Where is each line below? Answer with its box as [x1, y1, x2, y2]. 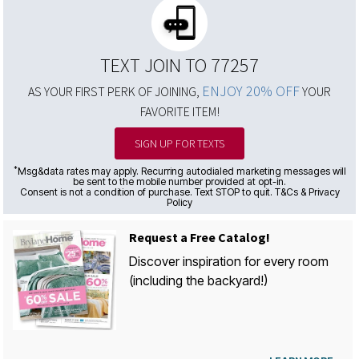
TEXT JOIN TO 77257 [100, 52, 259, 77]
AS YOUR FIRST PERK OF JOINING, [28, 83, 202, 99]
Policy [167, 196, 192, 208]
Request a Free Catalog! [129, 228, 271, 244]
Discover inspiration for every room [129, 252, 329, 268]
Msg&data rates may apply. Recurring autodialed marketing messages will [17, 164, 346, 176]
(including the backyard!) [129, 272, 268, 288]
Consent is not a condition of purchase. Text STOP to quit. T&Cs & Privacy [19, 185, 340, 197]
